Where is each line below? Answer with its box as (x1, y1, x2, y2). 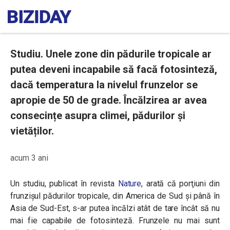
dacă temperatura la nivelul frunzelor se (10, 79, 198, 91)
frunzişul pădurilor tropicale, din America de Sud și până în (10, 191, 220, 201)
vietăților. (10, 125, 54, 137)
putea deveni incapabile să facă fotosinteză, (10, 63, 217, 75)
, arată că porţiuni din (141, 179, 220, 188)
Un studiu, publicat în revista (10, 179, 118, 188)
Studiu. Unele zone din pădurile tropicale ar (10, 48, 212, 60)
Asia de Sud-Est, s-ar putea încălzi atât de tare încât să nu (10, 203, 220, 213)
